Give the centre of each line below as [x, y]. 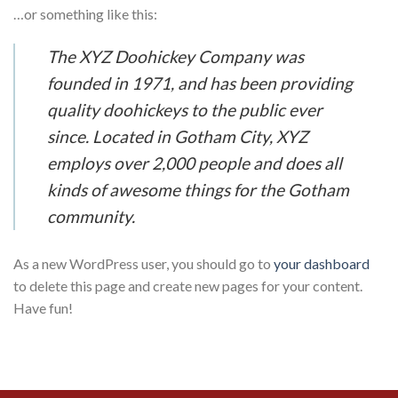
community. [91, 216]
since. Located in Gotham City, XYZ [178, 136]
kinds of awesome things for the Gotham [198, 189]
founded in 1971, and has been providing [200, 83]
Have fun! [43, 307]
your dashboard [322, 263]
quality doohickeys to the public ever [185, 109]
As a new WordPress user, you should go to [143, 263]
